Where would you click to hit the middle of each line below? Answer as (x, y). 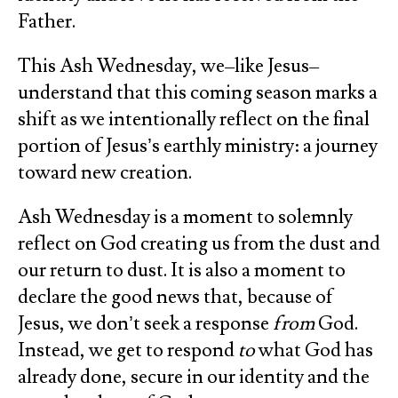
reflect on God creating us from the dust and (199, 243)
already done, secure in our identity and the (194, 377)
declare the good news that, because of (175, 297)
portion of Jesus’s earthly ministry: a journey (198, 146)
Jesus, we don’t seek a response (145, 323)
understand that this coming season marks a (198, 92)
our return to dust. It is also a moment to (182, 270)
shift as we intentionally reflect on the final (194, 119)
